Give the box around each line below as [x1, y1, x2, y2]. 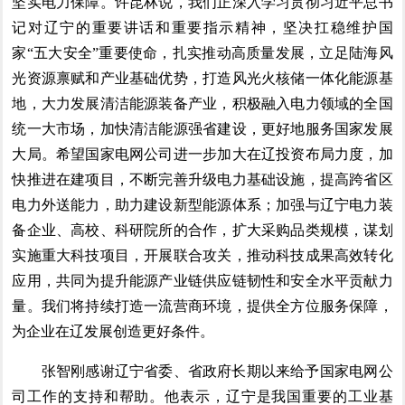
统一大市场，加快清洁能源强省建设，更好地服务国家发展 [12, 120, 393, 137]
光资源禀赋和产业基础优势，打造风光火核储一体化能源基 [12, 70, 393, 86]
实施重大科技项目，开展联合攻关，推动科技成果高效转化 [12, 247, 393, 263]
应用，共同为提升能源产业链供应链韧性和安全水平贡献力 [12, 272, 393, 288]
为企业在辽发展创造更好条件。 [12, 323, 215, 339]
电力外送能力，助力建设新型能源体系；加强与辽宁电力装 [12, 196, 393, 212]
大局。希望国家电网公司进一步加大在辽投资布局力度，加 [12, 146, 393, 162]
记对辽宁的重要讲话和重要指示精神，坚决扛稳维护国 [12, 19, 393, 35]
